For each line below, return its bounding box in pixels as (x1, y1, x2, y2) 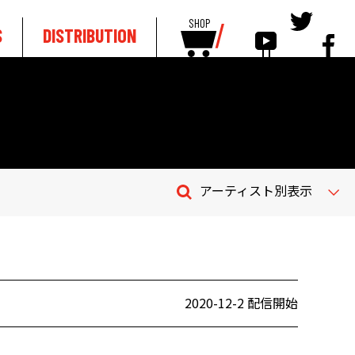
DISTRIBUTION (43, 24, 136, 47)
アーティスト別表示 (200, 181, 312, 200)
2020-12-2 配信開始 (185, 293, 298, 312)
